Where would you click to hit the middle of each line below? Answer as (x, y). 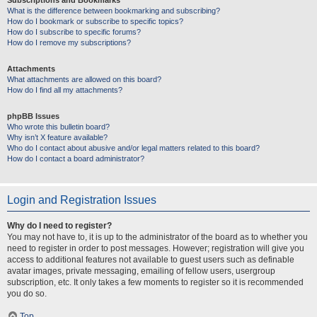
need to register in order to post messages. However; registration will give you (156, 248)
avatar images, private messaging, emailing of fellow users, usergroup (141, 271)
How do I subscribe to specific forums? (74, 32)
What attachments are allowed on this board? (84, 79)
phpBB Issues (33, 116)
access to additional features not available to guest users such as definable (151, 260)
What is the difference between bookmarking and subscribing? (114, 11)
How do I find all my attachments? (65, 90)
